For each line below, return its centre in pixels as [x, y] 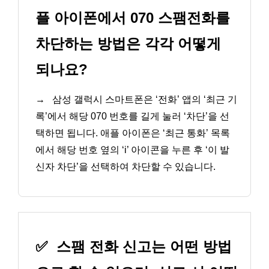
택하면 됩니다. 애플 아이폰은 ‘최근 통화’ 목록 [133, 133]
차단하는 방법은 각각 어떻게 [128, 43]
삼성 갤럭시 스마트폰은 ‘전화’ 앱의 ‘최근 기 [144, 99]
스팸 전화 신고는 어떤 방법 [142, 247]
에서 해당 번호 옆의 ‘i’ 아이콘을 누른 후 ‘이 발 [132, 150]
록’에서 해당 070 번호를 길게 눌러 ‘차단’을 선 [132, 116]
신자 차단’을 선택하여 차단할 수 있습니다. [125, 166]
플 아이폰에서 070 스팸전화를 [133, 17]
